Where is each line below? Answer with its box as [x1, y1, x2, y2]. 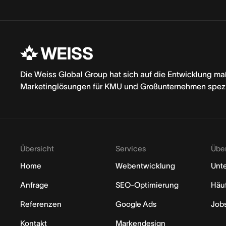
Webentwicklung [116, 161, 175, 171]
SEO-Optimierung [116, 181, 179, 190]
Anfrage [20, 181, 48, 190]
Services [116, 144, 146, 153]
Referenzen [20, 200, 62, 209]
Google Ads [116, 200, 156, 209]
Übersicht [20, 144, 54, 153]
